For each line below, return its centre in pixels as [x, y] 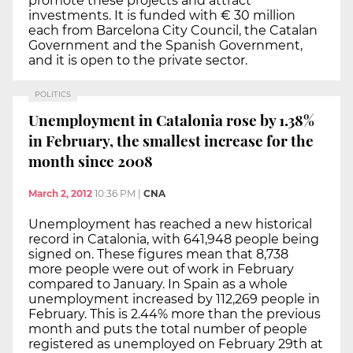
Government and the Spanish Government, [165, 45]
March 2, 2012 [60, 194]
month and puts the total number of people [168, 329]
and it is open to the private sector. [138, 60]
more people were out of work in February [161, 269]
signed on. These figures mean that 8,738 [158, 255]
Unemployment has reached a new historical [170, 225]
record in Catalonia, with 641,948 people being [174, 240]
